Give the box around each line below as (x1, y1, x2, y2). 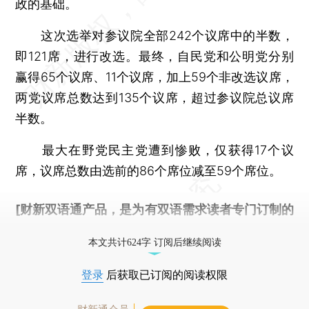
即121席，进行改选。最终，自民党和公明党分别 (15, 48, 294, 63)
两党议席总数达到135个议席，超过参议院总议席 (15, 90, 294, 105)
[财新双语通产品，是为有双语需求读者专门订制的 (15, 201, 294, 217)
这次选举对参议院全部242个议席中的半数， (15, 28, 294, 43)
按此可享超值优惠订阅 (80, 222, 205, 237)
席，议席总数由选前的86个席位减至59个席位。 (15, 163, 282, 178)
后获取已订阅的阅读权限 (103, 268, 228, 281)
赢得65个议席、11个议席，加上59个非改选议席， (15, 69, 294, 84)
